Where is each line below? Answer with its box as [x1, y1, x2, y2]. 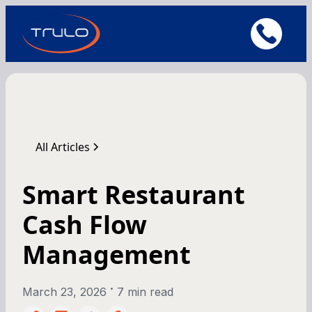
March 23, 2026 [22, 284, 107, 299]
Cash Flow [22, 207, 147, 242]
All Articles [36, 139, 91, 155]
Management [22, 237, 191, 272]
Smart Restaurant [22, 177, 245, 212]
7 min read [116, 284, 173, 299]
